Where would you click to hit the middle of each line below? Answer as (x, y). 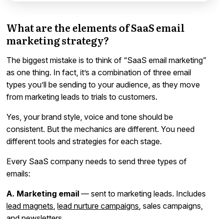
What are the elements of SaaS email (96, 27)
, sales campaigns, (171, 206)
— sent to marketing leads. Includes (143, 193)
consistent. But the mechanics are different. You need (101, 129)
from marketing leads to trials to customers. (82, 97)
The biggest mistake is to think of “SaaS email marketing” (107, 60)
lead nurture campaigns (98, 206)
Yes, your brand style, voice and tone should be (90, 117)
